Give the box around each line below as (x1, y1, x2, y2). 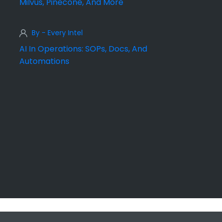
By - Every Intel (32, 28, 83, 38)
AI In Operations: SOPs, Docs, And (19, 43, 147, 55)
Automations (19, 55, 69, 67)
